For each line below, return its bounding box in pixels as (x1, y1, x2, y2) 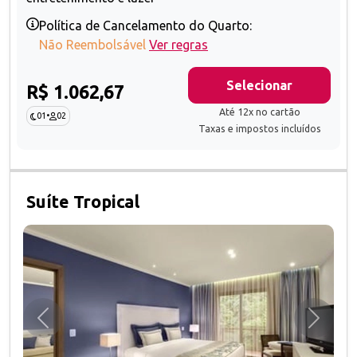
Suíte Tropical (26, 192, 139, 212)
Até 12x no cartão (218, 107, 300, 118)
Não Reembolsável (39, 37, 146, 53)
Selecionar (226, 78, 292, 93)
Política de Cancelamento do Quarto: (39, 18, 252, 33)
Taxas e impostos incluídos (198, 124, 321, 135)
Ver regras (149, 37, 208, 53)
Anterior (41, 319, 90, 334)
